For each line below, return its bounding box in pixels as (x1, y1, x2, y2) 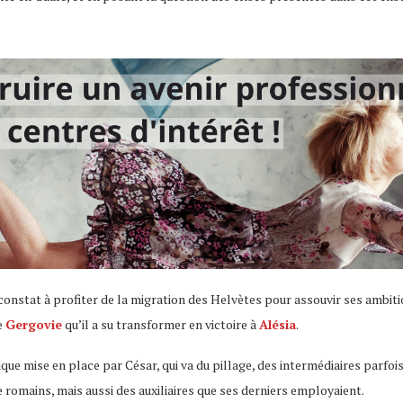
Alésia (259, 315, 296, 333)
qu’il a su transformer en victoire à (62, 315, 259, 333)
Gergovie (5, 315, 62, 333)
